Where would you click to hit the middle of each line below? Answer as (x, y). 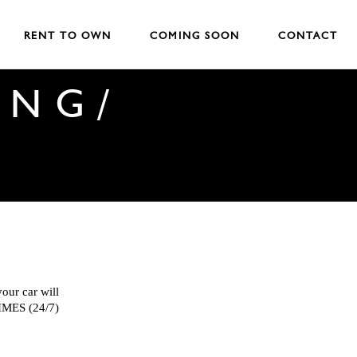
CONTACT (308, 35)
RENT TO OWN (68, 35)
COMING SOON (195, 35)
